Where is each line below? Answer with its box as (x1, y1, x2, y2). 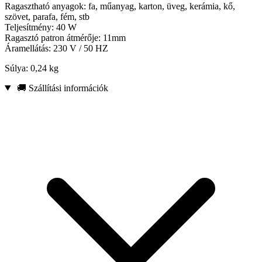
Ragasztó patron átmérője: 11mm (5, 32, 126, 43)
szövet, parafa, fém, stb (5, 11, 89, 22)
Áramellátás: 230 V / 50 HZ (5, 43, 108, 53)
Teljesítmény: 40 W (5, 22, 77, 32)
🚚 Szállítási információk (14, 82, 108, 93)
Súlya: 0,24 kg (5, 63, 58, 73)
